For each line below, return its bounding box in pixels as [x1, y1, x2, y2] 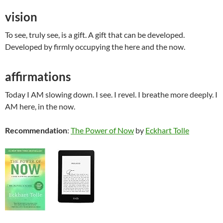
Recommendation [5, 125, 67, 135]
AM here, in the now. [5, 102, 75, 111]
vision [5, 9, 37, 24]
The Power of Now [71, 125, 134, 135]
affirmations [5, 69, 71, 84]
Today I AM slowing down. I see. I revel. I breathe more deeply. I [5, 90, 218, 100]
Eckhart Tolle [145, 125, 189, 135]
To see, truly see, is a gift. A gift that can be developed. [5, 30, 185, 40]
